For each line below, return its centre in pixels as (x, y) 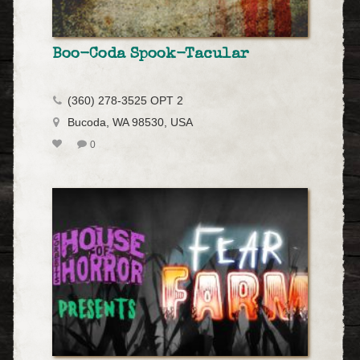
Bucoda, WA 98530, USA (130, 122)
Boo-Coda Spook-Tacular (151, 54)
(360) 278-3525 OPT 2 (125, 100)
